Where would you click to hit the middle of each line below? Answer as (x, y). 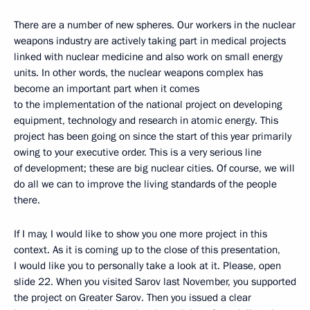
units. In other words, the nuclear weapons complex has (138, 73)
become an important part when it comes (107, 89)
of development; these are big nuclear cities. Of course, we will (154, 168)
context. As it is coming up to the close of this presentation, (147, 250)
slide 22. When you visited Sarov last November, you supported (155, 282)
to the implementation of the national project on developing (148, 105)
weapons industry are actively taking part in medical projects (150, 41)
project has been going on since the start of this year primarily (153, 137)
